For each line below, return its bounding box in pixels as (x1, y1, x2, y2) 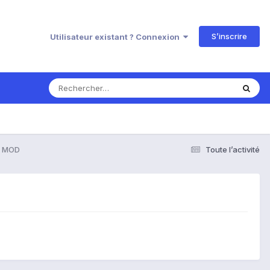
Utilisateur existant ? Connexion (50, 31, 183, 42)
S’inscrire (212, 31, 247, 41)
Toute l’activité (206, 144, 260, 154)
